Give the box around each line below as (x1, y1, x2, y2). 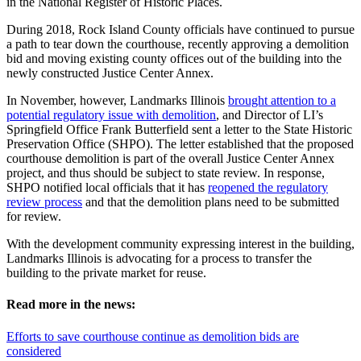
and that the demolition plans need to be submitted (82, 195, 339, 210)
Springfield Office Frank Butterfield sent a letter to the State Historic (6, 122, 352, 137)
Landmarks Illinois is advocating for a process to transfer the (6, 251, 312, 266)
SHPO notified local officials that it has (6, 180, 208, 195)
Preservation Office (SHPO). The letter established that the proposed (6, 137, 354, 151)
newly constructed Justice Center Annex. (6, 66, 214, 81)
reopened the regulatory (208, 180, 328, 195)
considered (6, 343, 61, 358)
